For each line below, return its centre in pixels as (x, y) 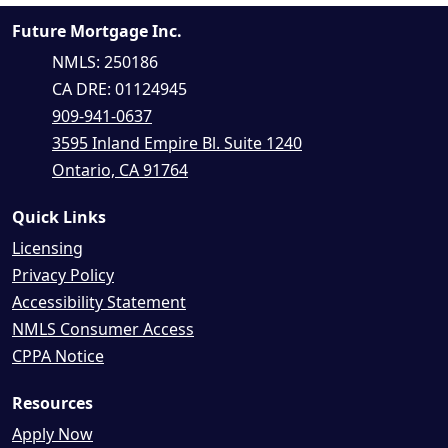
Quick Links (59, 217)
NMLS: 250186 (105, 62)
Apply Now (52, 434)
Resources (52, 403)
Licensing (47, 248)
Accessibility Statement (99, 302)
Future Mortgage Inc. (97, 31)
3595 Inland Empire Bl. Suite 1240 (177, 143)
